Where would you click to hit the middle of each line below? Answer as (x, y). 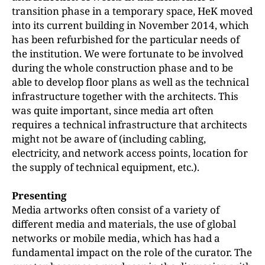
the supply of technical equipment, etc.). (106, 167)
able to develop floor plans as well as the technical (130, 82)
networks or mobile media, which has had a (116, 238)
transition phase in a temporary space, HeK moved (132, 11)
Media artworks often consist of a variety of (116, 210)
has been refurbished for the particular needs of (126, 39)
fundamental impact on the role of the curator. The (132, 252)
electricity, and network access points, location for (130, 153)
